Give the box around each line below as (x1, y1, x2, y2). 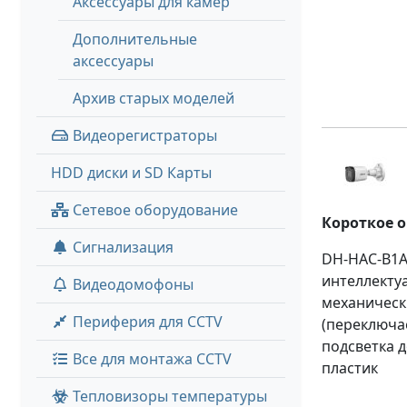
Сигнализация (69, 237, 174, 257)
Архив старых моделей (73, 88, 234, 108)
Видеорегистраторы (69, 125, 217, 145)
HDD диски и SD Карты (51, 163, 212, 183)
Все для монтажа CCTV (69, 349, 232, 369)
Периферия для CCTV (69, 312, 223, 332)
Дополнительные (73, 29, 197, 49)
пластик (322, 358, 378, 378)
